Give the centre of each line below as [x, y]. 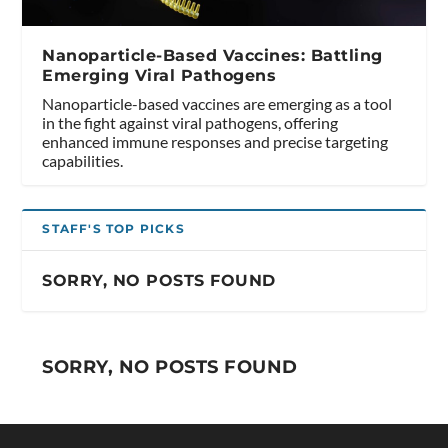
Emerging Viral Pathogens [159, 75]
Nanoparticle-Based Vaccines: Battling [212, 55]
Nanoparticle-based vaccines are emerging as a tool [217, 103]
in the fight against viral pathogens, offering [190, 122]
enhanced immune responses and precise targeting [215, 141]
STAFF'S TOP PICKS [113, 228]
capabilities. [83, 160]
